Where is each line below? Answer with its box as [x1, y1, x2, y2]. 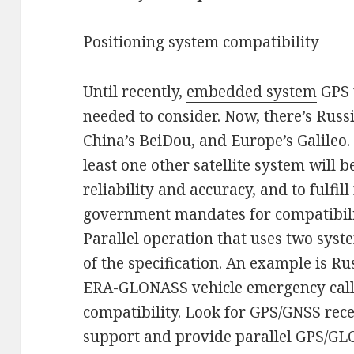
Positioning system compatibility [83, 32, 320, 53]
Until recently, [83, 81, 187, 103]
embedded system [186, 81, 318, 103]
